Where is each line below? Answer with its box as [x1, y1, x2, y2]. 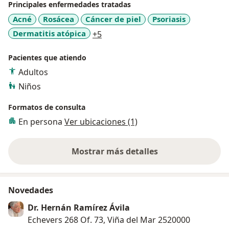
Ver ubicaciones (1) [64, 116, 138, 128]
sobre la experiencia [113, 151, 195, 163]
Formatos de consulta [8, 102, 85, 112]
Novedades [8, 185, 53, 196]
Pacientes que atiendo [8, 53, 86, 63]
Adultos [18, 66, 48, 78]
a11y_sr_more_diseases [101, 28, 192, 39]
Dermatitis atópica [13, 28, 86, 38]
